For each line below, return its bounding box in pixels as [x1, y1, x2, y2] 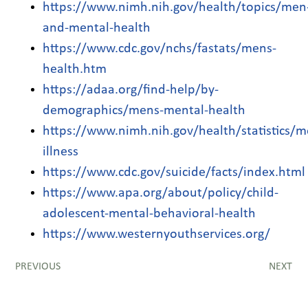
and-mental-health [43, 21, 151, 35]
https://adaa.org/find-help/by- [43, 82, 219, 97]
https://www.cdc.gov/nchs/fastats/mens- [43, 41, 277, 56]
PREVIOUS [15, 261, 61, 272]
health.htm [43, 62, 107, 76]
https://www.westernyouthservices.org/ [43, 227, 271, 241]
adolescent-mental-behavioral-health [43, 206, 256, 221]
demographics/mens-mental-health [43, 103, 246, 118]
